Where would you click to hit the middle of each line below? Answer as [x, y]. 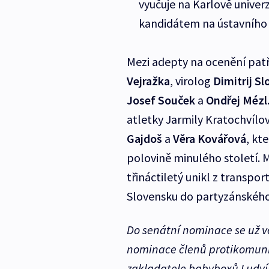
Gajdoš [144, 139]
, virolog [191, 81]
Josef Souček [161, 100]
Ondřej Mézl [236, 100]
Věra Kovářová [209, 139]
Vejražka [148, 81]
